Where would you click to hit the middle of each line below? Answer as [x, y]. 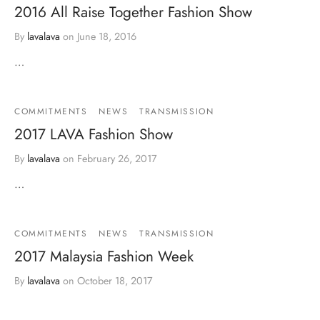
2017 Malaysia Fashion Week [104, 256]
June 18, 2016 [107, 36]
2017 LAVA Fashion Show [94, 134]
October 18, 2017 [115, 280]
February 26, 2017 [117, 158]
